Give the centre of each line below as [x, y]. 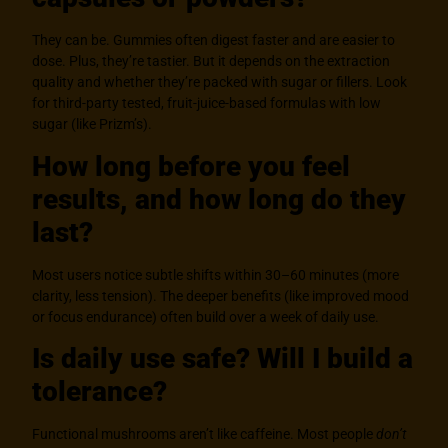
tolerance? [100, 391]
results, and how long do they [219, 199]
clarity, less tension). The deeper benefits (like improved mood [221, 295]
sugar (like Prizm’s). [92, 124]
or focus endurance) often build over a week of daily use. [206, 316]
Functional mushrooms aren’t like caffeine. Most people [204, 433]
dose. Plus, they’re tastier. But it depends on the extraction [211, 61]
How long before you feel [191, 166]
